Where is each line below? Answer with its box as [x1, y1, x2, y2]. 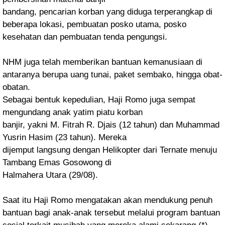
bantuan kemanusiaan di [111, 57, 202, 67]
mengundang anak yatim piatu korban [3, 107, 143, 117]
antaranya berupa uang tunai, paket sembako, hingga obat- [3, 70, 222, 79]
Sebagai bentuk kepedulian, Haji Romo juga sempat [3, 95, 195, 104]
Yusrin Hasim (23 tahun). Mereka [3, 133, 127, 142]
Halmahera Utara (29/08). [3, 170, 98, 180]
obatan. [3, 82, 30, 92]
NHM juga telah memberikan [3, 57, 111, 67]
